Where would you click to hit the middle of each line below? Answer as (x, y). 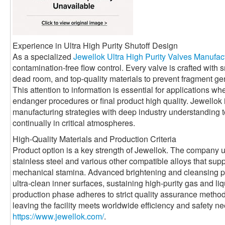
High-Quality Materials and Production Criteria (94, 139)
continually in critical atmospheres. (74, 123)
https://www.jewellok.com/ (58, 216)
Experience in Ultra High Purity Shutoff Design (95, 46)
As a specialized (43, 57)
